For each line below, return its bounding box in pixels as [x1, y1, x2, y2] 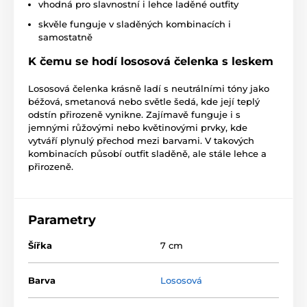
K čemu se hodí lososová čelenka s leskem [28, 55, 273, 69]
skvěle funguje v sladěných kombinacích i [38, 19, 231, 30]
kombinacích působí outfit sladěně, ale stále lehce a [28, 148, 267, 160]
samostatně [38, 32, 93, 43]
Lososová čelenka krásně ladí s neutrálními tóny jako [28, 83, 269, 95]
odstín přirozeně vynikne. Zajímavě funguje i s [28, 109, 241, 121]
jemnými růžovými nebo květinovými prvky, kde [28, 122, 247, 134]
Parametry [28, 212, 96, 228]
